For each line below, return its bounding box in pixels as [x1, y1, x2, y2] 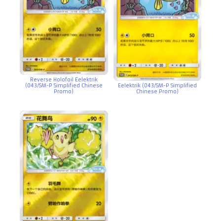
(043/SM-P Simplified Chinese [25, 82, 103, 89]
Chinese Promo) [136, 88, 179, 95]
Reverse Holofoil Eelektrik [30, 76, 98, 83]
